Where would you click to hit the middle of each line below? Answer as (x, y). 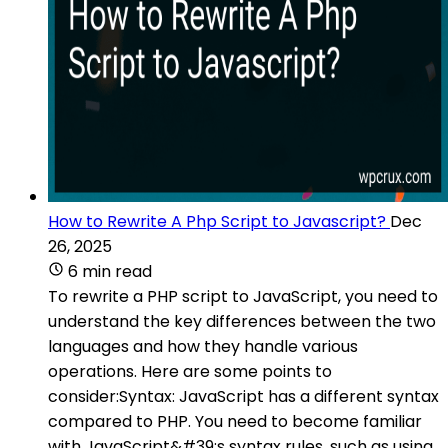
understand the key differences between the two (242, 321)
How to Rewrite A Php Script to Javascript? (217, 221)
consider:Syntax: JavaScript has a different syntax (243, 396)
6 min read (110, 271)
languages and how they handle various (203, 346)
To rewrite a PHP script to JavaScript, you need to (243, 296)
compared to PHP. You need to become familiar (235, 421)
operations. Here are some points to (190, 371)
